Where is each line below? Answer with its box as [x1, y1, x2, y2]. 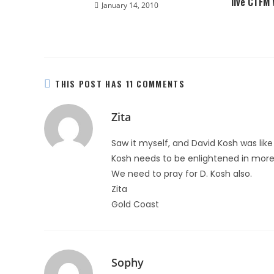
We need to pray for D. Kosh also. [111, 168, 252, 180]
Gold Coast [111, 198, 159, 210]
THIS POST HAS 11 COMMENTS [55, 77, 185, 90]
